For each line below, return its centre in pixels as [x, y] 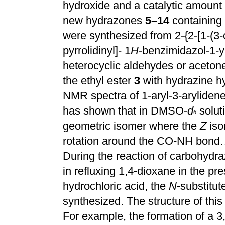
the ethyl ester [98, 81]
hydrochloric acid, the [116, 186]
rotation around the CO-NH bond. [143, 141]
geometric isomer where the [131, 126]
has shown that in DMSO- [125, 111]
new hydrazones [104, 20]
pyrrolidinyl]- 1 [97, 50]
